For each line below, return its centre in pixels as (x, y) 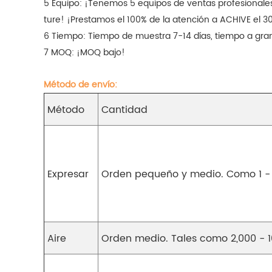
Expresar (68, 175)
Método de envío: (80, 85)
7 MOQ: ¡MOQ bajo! (84, 53)
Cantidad (124, 110)
